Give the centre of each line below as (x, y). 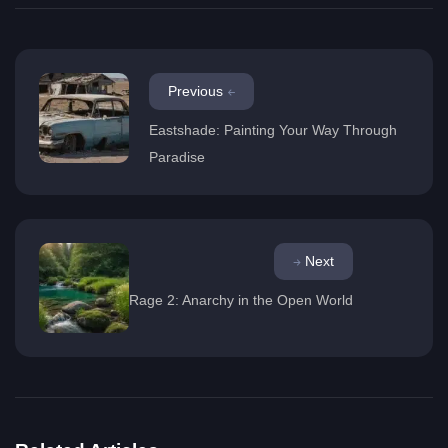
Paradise (177, 157)
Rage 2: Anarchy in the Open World (241, 300)
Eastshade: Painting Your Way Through (273, 130)
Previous (195, 91)
